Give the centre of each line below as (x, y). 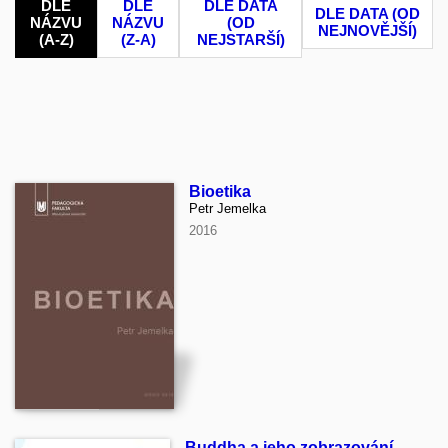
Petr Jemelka (227, 209)
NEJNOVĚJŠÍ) (367, 31)
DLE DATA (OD (367, 14)
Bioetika (220, 192)
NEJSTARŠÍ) (240, 40)
